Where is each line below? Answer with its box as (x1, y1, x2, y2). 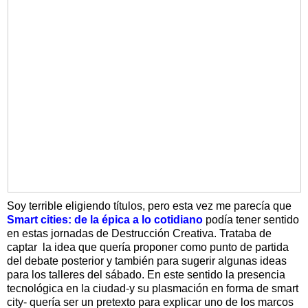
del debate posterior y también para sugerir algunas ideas (7, 254, 287, 267)
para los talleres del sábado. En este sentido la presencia (7, 268, 285, 280)
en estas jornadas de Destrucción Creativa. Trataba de (7, 227, 272, 239)
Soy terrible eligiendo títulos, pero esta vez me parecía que (7, 199, 291, 212)
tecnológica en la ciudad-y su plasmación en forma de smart (7, 282, 298, 294)
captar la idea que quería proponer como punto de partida (7, 241, 289, 253)
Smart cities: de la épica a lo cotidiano (7, 213, 203, 225)
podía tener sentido (203, 213, 299, 225)
